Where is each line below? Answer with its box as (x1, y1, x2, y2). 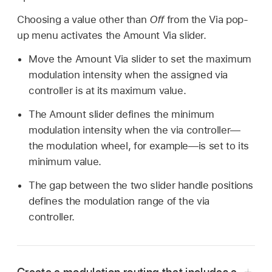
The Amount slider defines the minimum (28, 107, 214, 120)
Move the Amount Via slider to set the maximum (28, 53, 251, 66)
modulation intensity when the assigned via (28, 69, 228, 81)
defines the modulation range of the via (28, 194, 209, 207)
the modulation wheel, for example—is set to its (28, 139, 250, 152)
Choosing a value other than (17, 13, 150, 26)
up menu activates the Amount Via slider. (17, 29, 206, 42)
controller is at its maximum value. (28, 84, 186, 97)
